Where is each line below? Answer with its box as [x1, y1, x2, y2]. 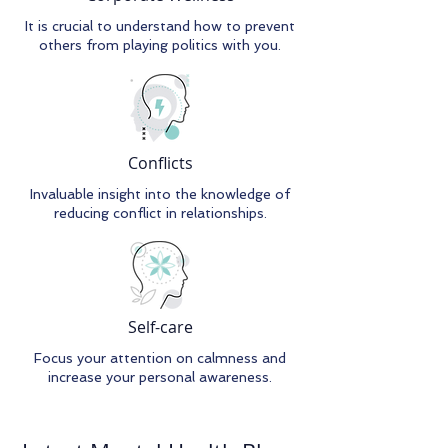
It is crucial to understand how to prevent [25, 18, 295, 34]
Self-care [127, 316, 193, 338]
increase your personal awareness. [48, 369, 272, 385]
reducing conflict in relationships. [53, 205, 267, 221]
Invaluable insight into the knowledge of [30, 186, 290, 202]
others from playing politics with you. [39, 37, 281, 53]
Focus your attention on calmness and [34, 350, 286, 366]
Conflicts [127, 152, 193, 174]
